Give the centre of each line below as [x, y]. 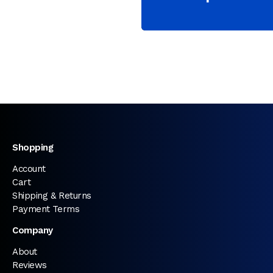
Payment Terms [46, 209]
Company [33, 230]
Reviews [30, 265]
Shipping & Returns [52, 196]
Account [29, 169]
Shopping [33, 147]
